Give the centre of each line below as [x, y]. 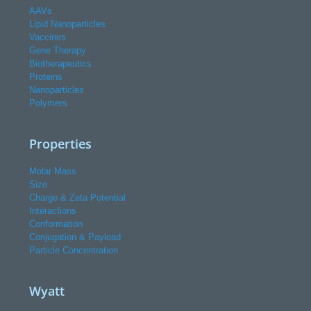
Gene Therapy [58, 51]
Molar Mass [53, 171]
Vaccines [48, 37]
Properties [60, 144]
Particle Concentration [74, 251]
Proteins [46, 77]
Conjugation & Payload [75, 237]
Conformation [56, 224]
